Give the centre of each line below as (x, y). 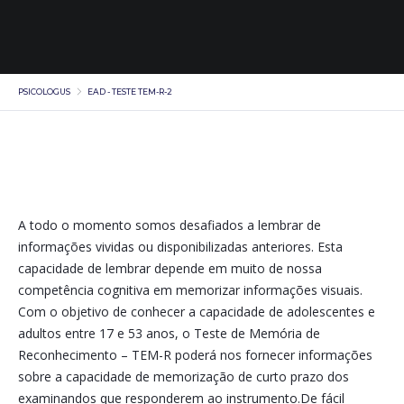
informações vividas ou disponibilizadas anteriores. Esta (181, 247)
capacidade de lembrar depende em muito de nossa (170, 268)
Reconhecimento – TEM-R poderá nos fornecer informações (196, 355)
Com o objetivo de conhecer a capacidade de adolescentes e (197, 312)
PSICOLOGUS (45, 92)
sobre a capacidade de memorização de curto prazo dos (184, 376)
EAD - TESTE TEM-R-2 (130, 92)
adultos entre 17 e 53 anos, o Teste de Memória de (170, 333)
